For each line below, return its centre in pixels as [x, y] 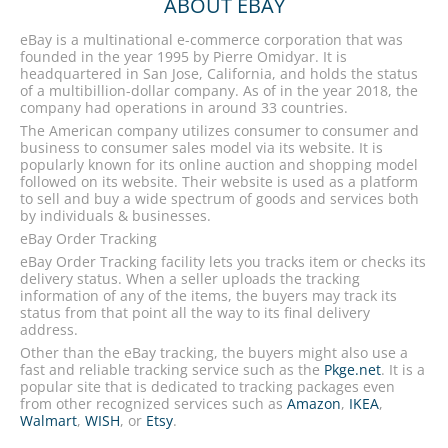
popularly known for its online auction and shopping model [219, 164]
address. [49, 329]
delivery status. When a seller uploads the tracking [190, 278]
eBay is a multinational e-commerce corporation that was [211, 39]
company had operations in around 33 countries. [184, 107]
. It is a [403, 369]
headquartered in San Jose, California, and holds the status [219, 73]
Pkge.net [352, 369]
